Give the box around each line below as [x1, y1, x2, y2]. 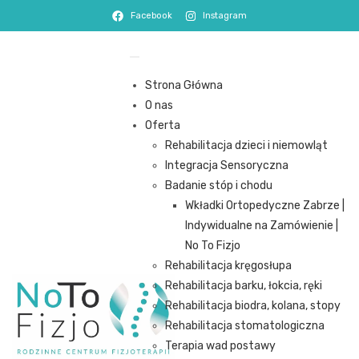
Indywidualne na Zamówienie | [185, 219, 339, 232]
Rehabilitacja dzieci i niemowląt [165, 139, 329, 152]
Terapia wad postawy [165, 339, 276, 353]
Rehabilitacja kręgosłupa [165, 259, 292, 272]
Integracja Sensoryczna [165, 159, 289, 172]
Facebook [130, 10, 172, 21]
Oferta [145, 119, 181, 132]
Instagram [203, 10, 247, 21]
